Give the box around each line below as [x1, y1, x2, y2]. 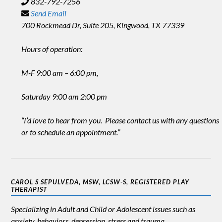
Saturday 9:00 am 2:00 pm [21, 92, 107, 102]
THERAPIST [11, 185, 48, 194]
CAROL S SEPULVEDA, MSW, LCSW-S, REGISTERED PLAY [11, 178, 190, 186]
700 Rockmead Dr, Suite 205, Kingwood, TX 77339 [21, 20, 184, 30]
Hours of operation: [21, 44, 82, 54]
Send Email [30, 8, 66, 18]
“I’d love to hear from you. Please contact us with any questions [21, 115, 219, 125]
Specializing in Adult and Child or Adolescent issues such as [11, 204, 196, 214]
